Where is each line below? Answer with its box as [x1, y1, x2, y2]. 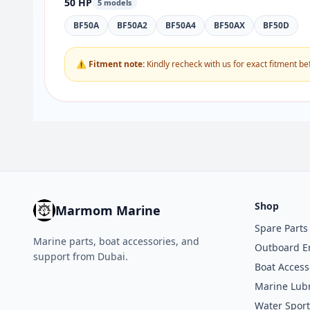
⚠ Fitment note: [76, 58, 145, 70]
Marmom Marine [55, 202, 161, 219]
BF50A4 [165, 19, 196, 31]
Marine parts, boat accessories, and [33, 235, 199, 248]
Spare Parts [255, 221, 308, 235]
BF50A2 [117, 19, 147, 31]
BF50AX [214, 19, 245, 31]
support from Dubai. [33, 250, 128, 263]
